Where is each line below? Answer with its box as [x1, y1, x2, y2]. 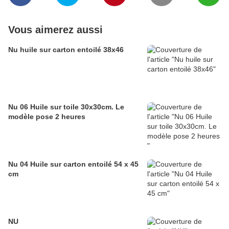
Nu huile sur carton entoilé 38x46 [8, 45, 124, 54]
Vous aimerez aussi [8, 24, 103, 36]
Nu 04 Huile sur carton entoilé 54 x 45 [8, 160, 139, 169]
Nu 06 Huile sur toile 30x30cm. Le [8, 103, 124, 111]
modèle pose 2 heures [8, 112, 85, 121]
